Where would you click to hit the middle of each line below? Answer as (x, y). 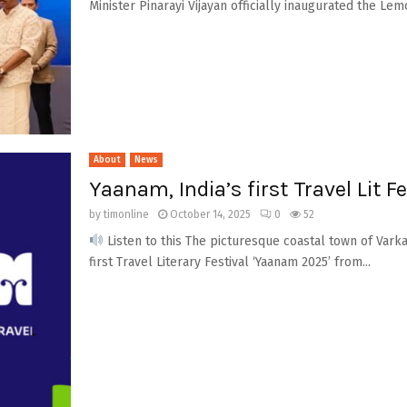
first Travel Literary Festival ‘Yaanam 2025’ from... (229, 262)
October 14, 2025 (210, 214)
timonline (126, 214)
